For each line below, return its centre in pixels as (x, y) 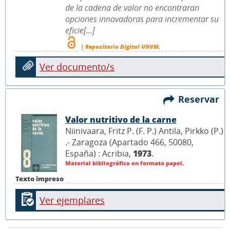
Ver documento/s (77, 67)
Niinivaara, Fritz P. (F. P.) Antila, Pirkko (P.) (144, 131)
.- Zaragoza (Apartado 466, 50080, (129, 142)
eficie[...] (80, 31)
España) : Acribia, (99, 154)
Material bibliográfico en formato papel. (124, 163)
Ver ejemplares (72, 200)
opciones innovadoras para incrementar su (142, 19)
